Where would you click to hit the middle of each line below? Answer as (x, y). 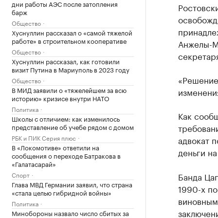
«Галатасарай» (34, 163)
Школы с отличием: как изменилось (66, 118)
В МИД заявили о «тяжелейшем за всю (69, 90)
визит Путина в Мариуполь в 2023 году (71, 69)
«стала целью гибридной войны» (62, 192)
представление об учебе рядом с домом (73, 127)
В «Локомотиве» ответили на (55, 147)
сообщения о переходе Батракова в (66, 155)
